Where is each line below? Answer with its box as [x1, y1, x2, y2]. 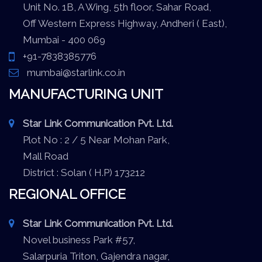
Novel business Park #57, [9, 234, 135, 246]
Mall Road [9, 150, 68, 163]
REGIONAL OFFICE [9, 186, 126, 202]
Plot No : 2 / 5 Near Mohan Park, [9, 134, 170, 146]
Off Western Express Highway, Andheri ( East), [9, 18, 227, 30]
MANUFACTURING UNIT [9, 86, 163, 102]
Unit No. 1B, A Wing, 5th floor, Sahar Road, [9, 1, 211, 13]
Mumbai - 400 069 [9, 34, 105, 46]
